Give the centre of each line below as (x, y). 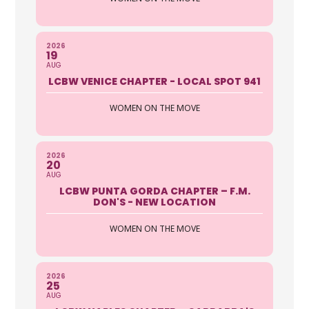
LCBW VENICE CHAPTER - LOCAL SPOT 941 (154, 81)
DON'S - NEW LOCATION (154, 202)
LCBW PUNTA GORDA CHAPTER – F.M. (154, 191)
